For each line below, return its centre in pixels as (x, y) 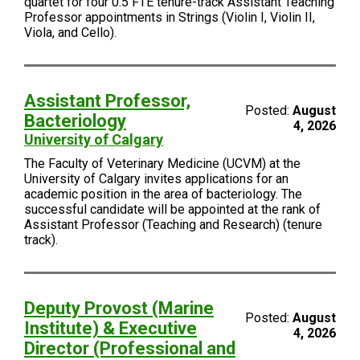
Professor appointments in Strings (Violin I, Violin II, (170, 17)
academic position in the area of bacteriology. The (163, 194)
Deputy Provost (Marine (119, 308)
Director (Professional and (130, 348)
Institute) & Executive (110, 328)
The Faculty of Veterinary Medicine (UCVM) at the (162, 164)
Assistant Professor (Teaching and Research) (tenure (173, 225)
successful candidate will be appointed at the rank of (172, 209)
